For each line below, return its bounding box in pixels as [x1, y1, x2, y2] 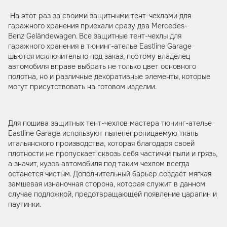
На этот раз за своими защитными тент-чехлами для [8, 11, 191, 20]
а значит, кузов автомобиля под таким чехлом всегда [8, 159, 190, 168]
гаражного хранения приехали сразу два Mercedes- [8, 21, 187, 30]
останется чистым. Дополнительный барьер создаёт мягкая [8, 169, 211, 178]
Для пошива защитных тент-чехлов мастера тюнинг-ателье [8, 119, 212, 128]
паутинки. [8, 200, 41, 209]
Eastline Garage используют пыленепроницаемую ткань [8, 129, 198, 138]
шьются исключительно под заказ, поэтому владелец [8, 52, 190, 61]
